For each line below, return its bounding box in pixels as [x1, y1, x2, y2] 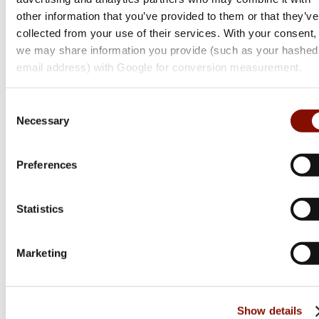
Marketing [16, 246, 67, 259]
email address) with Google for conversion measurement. [16, 61, 302, 73]
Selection [5, 117, 48, 130]
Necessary [16, 114, 69, 127]
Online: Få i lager [44, 39, 103, 50]
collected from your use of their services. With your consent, [16, 26, 317, 39]
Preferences [16, 158, 78, 171]
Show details [237, 304, 303, 317]
